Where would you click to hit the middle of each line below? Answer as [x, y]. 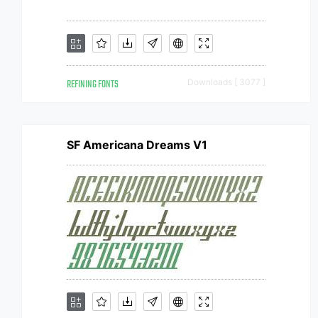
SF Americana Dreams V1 [137, 145]
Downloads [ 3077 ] [226, 82]
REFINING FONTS [93, 85]
